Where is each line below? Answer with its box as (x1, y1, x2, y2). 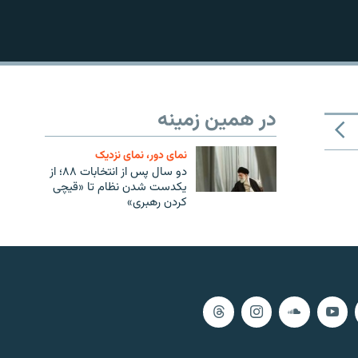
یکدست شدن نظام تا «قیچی (53, 178, 188, 197)
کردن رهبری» (127, 193, 188, 213)
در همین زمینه (157, 105, 276, 137)
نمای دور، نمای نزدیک (95, 147, 188, 165)
